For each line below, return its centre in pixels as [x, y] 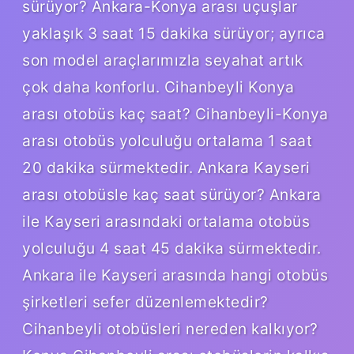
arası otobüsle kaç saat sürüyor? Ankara [172, 194]
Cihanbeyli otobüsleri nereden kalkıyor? [170, 328]
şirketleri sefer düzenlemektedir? [145, 301]
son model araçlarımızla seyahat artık [163, 60]
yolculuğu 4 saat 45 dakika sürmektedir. [172, 248]
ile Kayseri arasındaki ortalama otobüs [166, 221]
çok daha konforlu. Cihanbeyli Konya [158, 87]
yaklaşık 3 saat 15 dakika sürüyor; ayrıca [174, 33]
